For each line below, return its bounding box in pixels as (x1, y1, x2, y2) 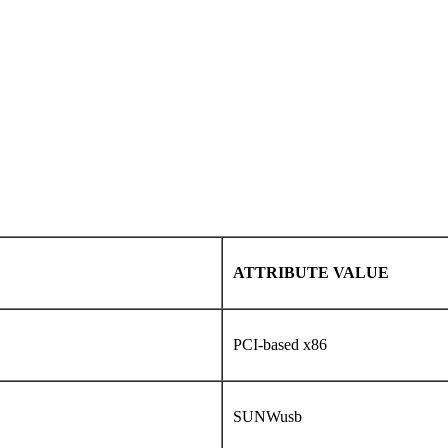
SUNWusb (233, 408, 306, 426)
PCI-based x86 (233, 336, 331, 354)
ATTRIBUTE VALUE (233, 264, 393, 282)
